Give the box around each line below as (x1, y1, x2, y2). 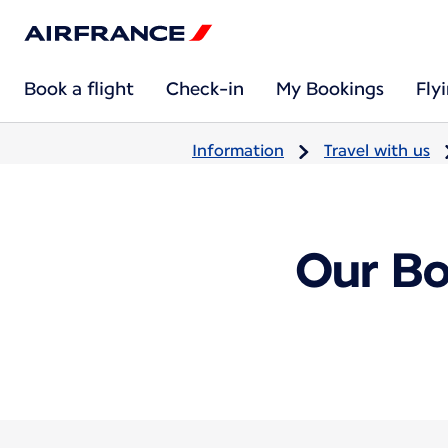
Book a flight (24, 78, 134, 99)
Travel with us (324, 141, 430, 160)
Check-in (166, 78, 244, 99)
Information (192, 141, 284, 160)
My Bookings (276, 78, 384, 99)
